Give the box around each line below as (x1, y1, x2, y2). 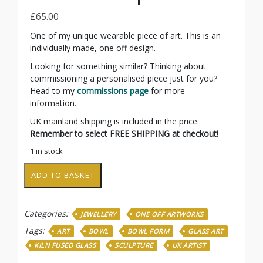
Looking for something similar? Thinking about (30, 60, 206, 72)
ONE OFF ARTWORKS (134, 209, 204, 218)
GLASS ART (188, 226, 224, 235)
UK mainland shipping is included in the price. (30, 115, 199, 127)
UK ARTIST (171, 240, 205, 249)
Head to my (30, 85, 77, 96)
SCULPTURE (114, 240, 153, 249)
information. (30, 97, 76, 109)
